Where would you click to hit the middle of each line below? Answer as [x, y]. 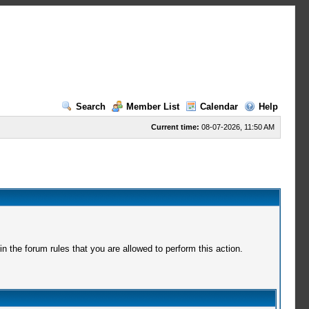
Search [90, 107]
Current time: [175, 127]
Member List [152, 107]
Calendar [219, 107]
